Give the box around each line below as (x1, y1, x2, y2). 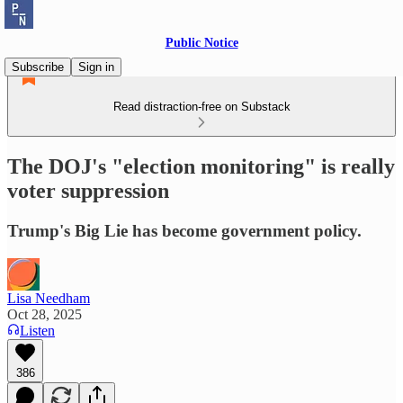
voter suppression (7, 178, 169, 202)
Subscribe (12, 60, 64, 74)
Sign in (78, 60, 114, 74)
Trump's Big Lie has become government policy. (7, 220, 362, 240)
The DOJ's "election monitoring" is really (7, 154, 395, 178)
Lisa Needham (7, 290, 90, 306)
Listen (20, 322, 55, 338)
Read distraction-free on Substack (112, 100, 291, 113)
